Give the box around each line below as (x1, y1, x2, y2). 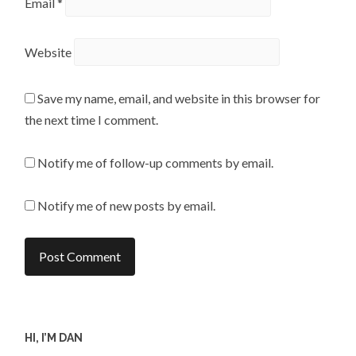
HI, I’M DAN (25, 331, 83, 344)
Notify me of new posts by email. (37, 198, 216, 214)
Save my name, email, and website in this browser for (37, 90, 321, 106)
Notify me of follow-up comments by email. (37, 155, 274, 171)
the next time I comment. (25, 111, 159, 127)
